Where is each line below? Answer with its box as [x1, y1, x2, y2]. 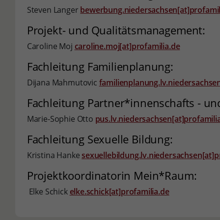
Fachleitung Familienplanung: [27, 59, 173, 74]
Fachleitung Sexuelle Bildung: [27, 132, 176, 146]
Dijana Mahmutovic [27, 77, 99, 88]
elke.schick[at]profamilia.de [69, 186, 169, 197]
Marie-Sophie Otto [27, 113, 95, 124]
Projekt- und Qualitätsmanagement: [27, 23, 205, 37]
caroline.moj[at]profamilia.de [74, 41, 180, 52]
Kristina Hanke [27, 150, 82, 161]
